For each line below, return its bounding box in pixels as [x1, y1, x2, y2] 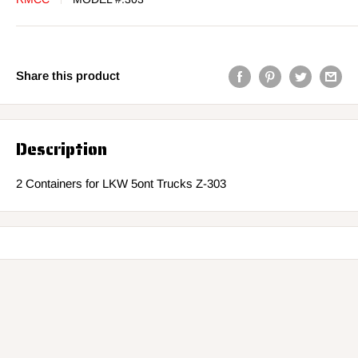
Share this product [16, 69, 120, 83]
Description [16, 135, 107, 162]
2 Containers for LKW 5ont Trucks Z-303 [16, 177, 226, 191]
